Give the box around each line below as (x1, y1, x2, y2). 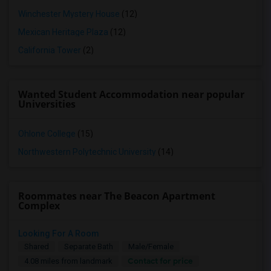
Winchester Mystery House (18, 9, 120, 19)
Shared (24, 242, 49, 251)
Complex (18, 199, 60, 212)
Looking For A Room (18, 229, 99, 238)
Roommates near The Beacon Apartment (18, 189, 215, 203)
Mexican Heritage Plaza (18, 27, 108, 37)
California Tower (18, 45, 81, 55)
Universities (18, 97, 76, 111)
